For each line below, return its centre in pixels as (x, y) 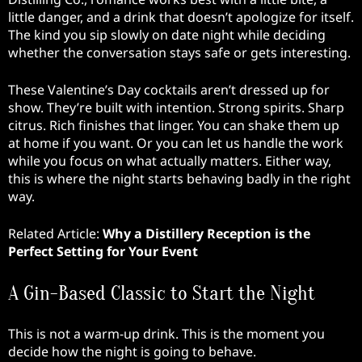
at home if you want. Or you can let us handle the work (176, 143)
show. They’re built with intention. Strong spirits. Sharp (176, 107)
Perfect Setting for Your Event (103, 251)
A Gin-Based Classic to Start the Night (162, 294)
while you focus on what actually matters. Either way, (170, 161)
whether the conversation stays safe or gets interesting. (179, 53)
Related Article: (55, 234)
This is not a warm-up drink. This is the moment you (166, 333)
